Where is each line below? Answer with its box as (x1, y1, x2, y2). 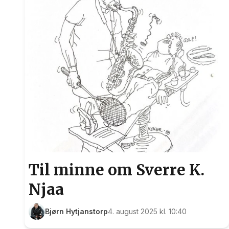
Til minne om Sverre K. (29, 161, 204, 179)
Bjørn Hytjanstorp (45, 207, 108, 216)
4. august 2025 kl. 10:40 (108, 207, 187, 216)
